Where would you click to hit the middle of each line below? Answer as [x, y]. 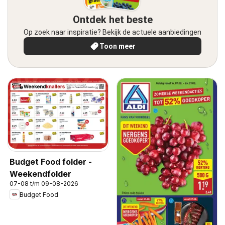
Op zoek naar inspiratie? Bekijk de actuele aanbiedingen [113, 32]
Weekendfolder [40, 174]
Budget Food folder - [51, 162]
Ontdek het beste [113, 19]
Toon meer [118, 46]
